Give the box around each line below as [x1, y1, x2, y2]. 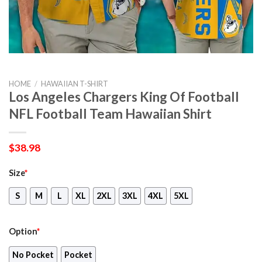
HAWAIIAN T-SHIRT [40, 78, 108, 88]
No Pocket [12, 250, 54, 260]
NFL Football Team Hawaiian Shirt [9, 105, 212, 122]
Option [9, 226, 37, 237]
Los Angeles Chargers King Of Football [9, 88, 239, 105]
